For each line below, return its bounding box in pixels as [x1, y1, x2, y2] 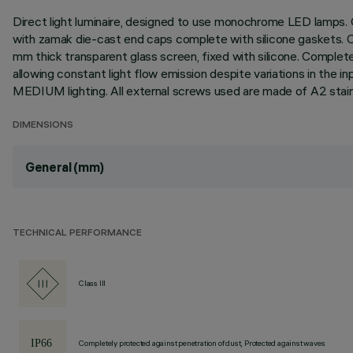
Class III [79, 278, 106, 288]
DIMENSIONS [13, 121, 73, 131]
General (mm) [25, 159, 105, 175]
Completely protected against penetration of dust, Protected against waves [79, 338, 325, 348]
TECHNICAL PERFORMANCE [13, 229, 142, 239]
